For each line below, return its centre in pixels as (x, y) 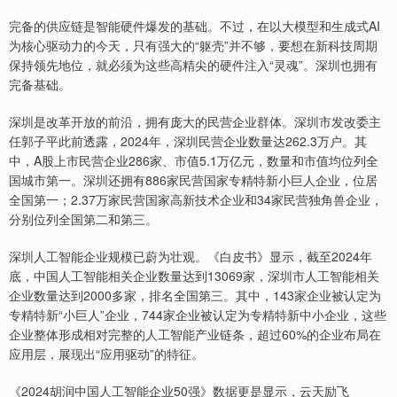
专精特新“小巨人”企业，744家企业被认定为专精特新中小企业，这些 (198, 315)
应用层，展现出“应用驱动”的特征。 (106, 354)
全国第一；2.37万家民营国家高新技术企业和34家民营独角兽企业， (196, 200)
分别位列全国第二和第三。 (83, 219)
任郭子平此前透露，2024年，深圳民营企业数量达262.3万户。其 (188, 141)
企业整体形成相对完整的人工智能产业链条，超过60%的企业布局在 (195, 335)
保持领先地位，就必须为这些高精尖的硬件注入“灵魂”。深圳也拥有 (193, 65)
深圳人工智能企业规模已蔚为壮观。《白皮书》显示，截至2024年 (191, 257)
